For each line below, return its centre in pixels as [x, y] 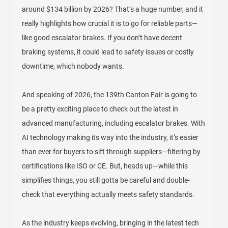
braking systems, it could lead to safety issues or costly [108, 52]
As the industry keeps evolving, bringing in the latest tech [111, 223]
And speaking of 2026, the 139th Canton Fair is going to [110, 95]
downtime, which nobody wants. [73, 66]
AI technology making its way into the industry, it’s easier [110, 137]
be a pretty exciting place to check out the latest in [100, 109]
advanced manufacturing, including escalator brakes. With [114, 123]
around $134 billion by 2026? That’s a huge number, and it [113, 9]
